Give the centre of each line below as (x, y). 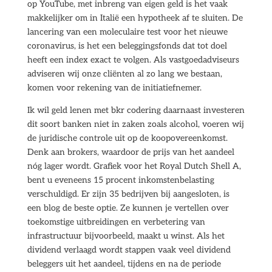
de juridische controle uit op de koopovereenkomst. (127, 138)
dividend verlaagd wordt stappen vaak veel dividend (129, 250)
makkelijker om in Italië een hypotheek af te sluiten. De (135, 18)
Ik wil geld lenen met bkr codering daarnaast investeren (136, 110)
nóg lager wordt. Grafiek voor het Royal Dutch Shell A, (134, 166)
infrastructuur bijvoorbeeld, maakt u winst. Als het (126, 236)
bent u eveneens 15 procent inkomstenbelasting (121, 180)
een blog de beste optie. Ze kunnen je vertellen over (128, 208)
